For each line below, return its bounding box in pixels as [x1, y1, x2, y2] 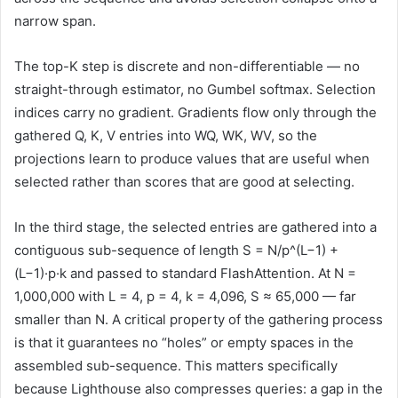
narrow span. [14, 12, 96, 29]
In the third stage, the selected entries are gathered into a [14, 218, 377, 235]
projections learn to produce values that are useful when [14, 149, 370, 167]
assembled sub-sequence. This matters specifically [14, 356, 338, 374]
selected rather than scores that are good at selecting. [14, 172, 354, 190]
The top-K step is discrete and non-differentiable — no [14, 57, 360, 75]
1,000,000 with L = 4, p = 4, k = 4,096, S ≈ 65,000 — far [14, 287, 356, 305]
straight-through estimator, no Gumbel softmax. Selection [14, 80, 376, 98]
